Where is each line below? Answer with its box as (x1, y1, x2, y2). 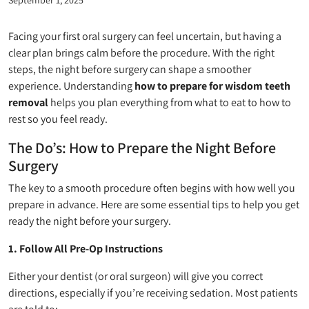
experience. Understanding (8, 78, 134, 93)
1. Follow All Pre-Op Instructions (8, 241, 163, 256)
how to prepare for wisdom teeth (134, 78, 290, 93)
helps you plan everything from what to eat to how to (48, 94, 291, 110)
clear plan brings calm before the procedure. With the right (8, 45, 275, 60)
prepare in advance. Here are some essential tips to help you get (8, 197, 299, 212)
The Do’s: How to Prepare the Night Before (8, 137, 276, 157)
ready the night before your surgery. (8, 213, 171, 228)
